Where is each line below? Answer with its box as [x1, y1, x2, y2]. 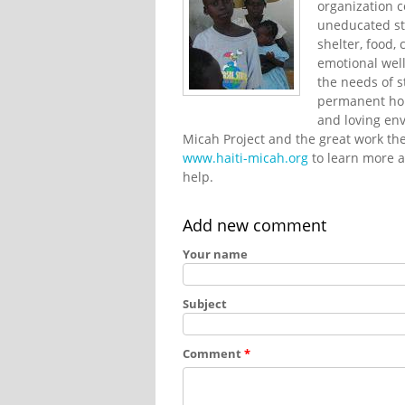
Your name [183, 245, 248, 262]
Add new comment [183, 213, 326, 236]
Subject [183, 295, 227, 312]
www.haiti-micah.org [183, 148, 308, 166]
